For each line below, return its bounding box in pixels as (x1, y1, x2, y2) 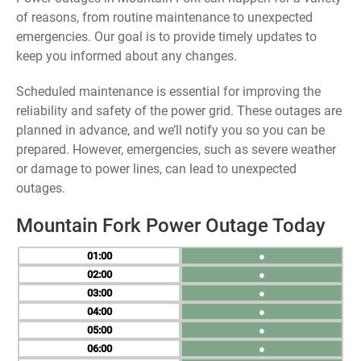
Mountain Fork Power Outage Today (16, 214, 326, 237)
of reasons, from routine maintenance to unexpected (16, 10, 313, 25)
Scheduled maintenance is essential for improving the (16, 84, 321, 99)
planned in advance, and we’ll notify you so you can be (16, 122, 325, 138)
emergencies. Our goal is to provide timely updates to (16, 29, 317, 44)
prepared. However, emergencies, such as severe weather (16, 142, 336, 157)
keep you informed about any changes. (16, 48, 237, 64)
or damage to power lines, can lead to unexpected (16, 161, 297, 176)
